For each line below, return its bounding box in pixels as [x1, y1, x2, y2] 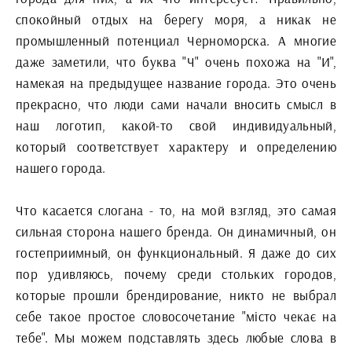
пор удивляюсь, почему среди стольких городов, [16, 266, 336, 282]
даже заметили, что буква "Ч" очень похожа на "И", [16, 53, 336, 70]
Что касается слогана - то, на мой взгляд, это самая [16, 202, 336, 218]
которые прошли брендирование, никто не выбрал [16, 287, 336, 303]
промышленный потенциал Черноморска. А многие [16, 32, 336, 49]
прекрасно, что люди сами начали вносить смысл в [16, 96, 336, 112]
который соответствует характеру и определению [16, 138, 336, 155]
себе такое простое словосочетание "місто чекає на [16, 308, 336, 324]
